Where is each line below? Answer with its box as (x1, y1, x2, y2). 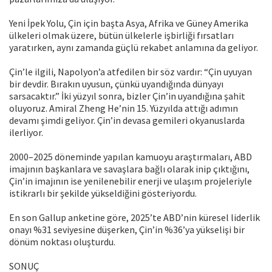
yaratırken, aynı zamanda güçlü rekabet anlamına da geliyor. (9, 41, 258, 54)
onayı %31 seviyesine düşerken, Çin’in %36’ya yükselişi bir (9, 223, 245, 236)
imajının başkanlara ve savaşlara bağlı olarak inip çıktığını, (9, 163, 250, 175)
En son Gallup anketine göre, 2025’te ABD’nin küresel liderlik (9, 211, 260, 224)
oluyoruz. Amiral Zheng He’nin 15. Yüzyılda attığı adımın (9, 102, 238, 115)
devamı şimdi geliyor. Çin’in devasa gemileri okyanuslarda (9, 114, 245, 127)
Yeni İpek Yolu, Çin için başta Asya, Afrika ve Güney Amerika (9, 17, 248, 30)
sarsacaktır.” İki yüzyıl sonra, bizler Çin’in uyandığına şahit (9, 90, 245, 103)
